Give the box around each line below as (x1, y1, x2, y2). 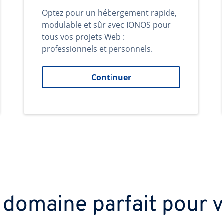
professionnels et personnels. (42, 43, 153, 54)
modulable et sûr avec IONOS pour (42, 19, 171, 30)
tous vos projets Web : (42, 31, 125, 42)
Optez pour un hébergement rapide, (42, 7, 177, 18)
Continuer (91, 72, 131, 83)
